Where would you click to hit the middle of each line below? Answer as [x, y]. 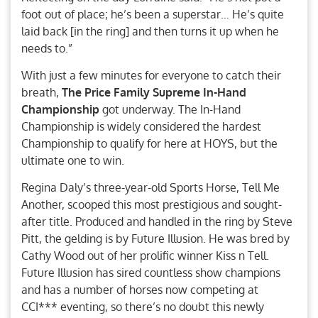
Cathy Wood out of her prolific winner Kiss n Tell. [145, 256]
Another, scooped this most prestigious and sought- [152, 205]
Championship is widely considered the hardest [141, 126]
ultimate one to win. [73, 160]
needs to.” [47, 48]
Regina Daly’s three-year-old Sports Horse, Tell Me [150, 188]
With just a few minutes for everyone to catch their [151, 75]
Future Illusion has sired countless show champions [151, 273]
